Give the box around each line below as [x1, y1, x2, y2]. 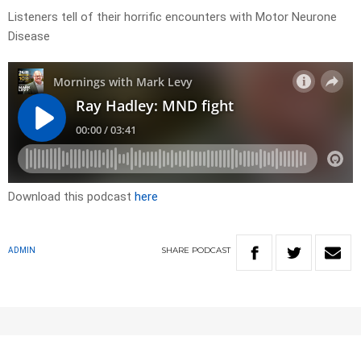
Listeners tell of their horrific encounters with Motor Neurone [8, 10, 337, 25]
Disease [8, 29, 56, 44]
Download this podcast [8, 189, 135, 205]
